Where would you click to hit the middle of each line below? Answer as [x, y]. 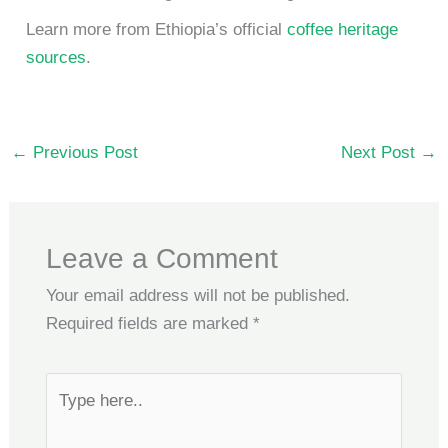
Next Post [380, 152]
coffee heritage [343, 29]
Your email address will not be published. [197, 295]
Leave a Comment [161, 258]
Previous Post [83, 152]
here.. [66, 414]
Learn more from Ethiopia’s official [157, 29]
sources [56, 57]
